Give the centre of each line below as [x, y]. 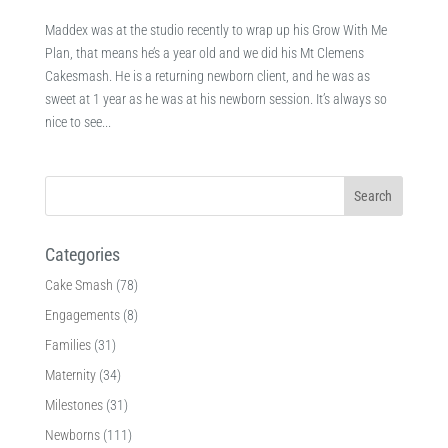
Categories [82, 254]
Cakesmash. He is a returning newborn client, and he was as [207, 75]
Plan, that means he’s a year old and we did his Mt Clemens [204, 52]
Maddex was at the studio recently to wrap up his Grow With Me [215, 29]
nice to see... [77, 121]
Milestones [73, 404]
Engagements [82, 314]
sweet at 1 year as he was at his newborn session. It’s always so [215, 98]
